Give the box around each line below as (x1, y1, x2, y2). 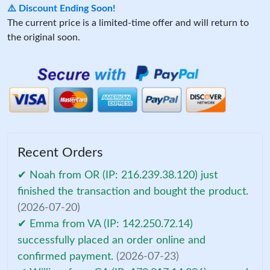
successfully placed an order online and (17, 234, 206, 246)
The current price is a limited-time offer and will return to (7, 18, 249, 28)
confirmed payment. (17, 251, 116, 262)
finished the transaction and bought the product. (17, 186, 248, 197)
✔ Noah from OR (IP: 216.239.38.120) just (17, 169, 218, 181)
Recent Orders (17, 145, 103, 159)
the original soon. (7, 33, 80, 42)
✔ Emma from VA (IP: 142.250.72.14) (17, 218, 193, 230)
